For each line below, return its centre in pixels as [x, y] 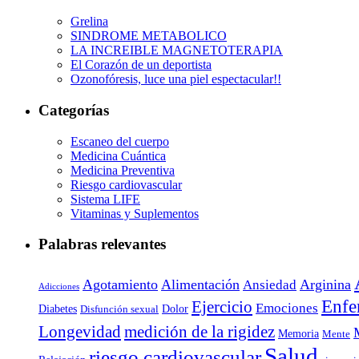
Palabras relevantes [102, 244]
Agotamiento [120, 285]
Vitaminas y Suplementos [135, 213]
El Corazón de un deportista [141, 65]
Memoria [298, 334]
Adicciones [59, 287]
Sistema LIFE [105, 199]
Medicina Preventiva [123, 170]
